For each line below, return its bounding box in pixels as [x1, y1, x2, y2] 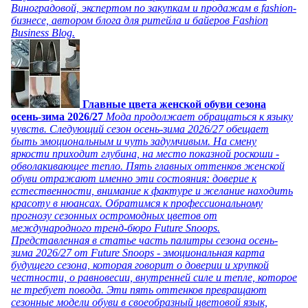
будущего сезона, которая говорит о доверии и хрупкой [11, 258, 269, 271]
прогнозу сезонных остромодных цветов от [11, 209, 217, 221]
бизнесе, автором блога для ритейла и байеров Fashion [11, 14, 268, 26]
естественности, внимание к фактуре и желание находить [11, 184, 293, 197]
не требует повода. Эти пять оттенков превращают [11, 283, 267, 296]
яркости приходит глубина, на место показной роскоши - [11, 147, 279, 159]
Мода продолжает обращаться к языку [106, 110, 293, 122]
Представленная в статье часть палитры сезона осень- [11, 234, 278, 246]
